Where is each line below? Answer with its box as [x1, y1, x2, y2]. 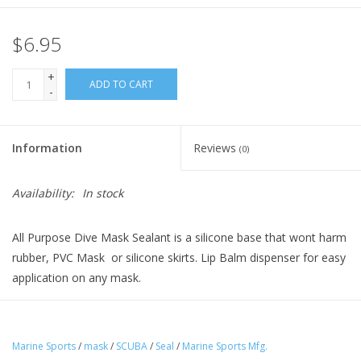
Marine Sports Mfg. [182, 339, 268, 354]
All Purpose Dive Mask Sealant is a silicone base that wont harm [12, 230, 346, 246]
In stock [82, 185, 123, 201]
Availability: [12, 185, 74, 201]
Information [12, 140, 82, 156]
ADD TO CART [89, 77, 153, 92]
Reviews [193, 140, 239, 156]
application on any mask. [12, 270, 141, 286]
